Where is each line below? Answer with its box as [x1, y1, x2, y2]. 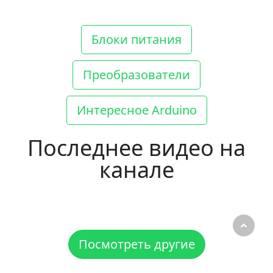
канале [99, 154, 174, 185]
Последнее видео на [27, 132, 246, 163]
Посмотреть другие [78, 235, 195, 252]
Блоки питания [91, 30, 182, 48]
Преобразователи [83, 66, 190, 83]
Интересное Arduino [76, 101, 197, 118]
